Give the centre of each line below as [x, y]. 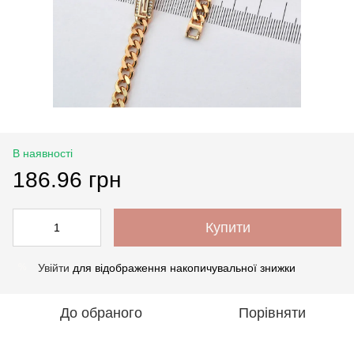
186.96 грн [67, 179]
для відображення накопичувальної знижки [183, 267]
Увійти [54, 267]
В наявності [43, 153]
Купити [228, 227]
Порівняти [272, 313]
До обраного [101, 313]
